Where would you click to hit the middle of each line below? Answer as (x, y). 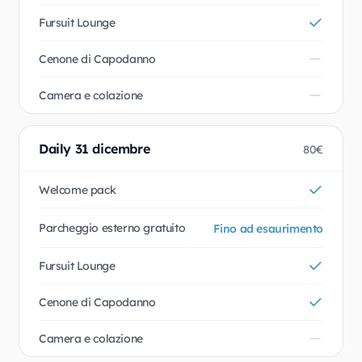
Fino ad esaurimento (268, 229)
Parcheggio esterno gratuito (112, 228)
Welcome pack (78, 190)
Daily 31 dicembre (95, 149)
